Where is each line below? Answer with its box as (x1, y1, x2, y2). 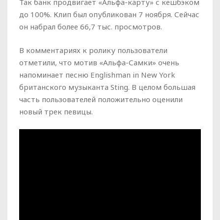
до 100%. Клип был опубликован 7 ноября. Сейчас (19, 9, 199, 20)
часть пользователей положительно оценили (19, 94, 183, 105)
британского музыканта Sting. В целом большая (19, 82, 195, 92)
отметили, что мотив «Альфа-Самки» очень (19, 57, 179, 68)
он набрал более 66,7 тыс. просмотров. (19, 22, 162, 32)
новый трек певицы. (19, 107, 93, 117)
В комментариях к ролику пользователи (19, 45, 167, 55)
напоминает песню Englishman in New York (19, 70, 175, 80)
